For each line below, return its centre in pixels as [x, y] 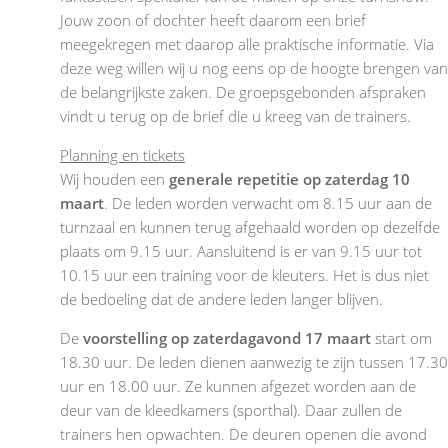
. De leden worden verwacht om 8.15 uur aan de [268, 202]
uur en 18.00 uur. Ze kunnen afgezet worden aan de [238, 385]
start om [401, 337]
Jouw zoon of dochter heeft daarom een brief [213, 19]
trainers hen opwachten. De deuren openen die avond [243, 433]
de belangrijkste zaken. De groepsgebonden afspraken [243, 91]
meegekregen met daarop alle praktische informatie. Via [247, 43]
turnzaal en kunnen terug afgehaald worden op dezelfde [250, 226]
